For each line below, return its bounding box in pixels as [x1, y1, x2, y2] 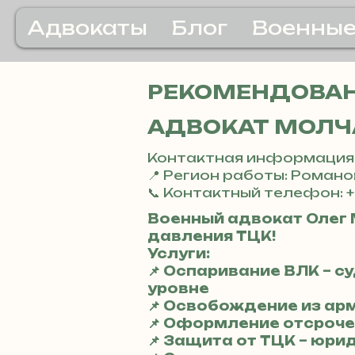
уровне [147, 281, 209, 296]
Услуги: [147, 246, 210, 261]
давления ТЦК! [147, 228, 276, 244]
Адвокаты [28, 16, 147, 40]
